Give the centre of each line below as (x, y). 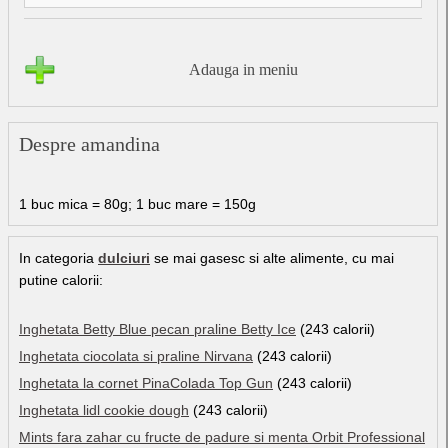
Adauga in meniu (243, 69)
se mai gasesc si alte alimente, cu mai (272, 257)
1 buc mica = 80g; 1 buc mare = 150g (137, 203)
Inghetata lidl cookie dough (104, 409)
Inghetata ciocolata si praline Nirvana (136, 355)
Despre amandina (89, 143)
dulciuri (124, 257)
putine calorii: (61, 279)
